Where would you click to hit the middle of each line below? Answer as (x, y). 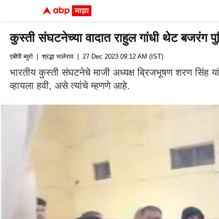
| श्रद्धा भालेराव (53, 56)
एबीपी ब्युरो (21, 56)
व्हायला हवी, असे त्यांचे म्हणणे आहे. (70, 86)
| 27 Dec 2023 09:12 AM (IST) (118, 56)
